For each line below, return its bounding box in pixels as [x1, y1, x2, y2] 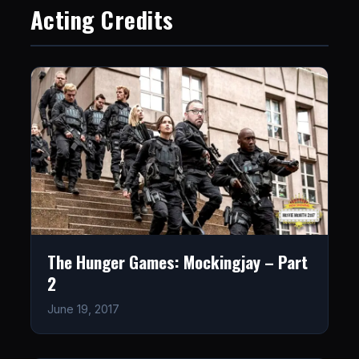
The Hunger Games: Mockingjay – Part [46, 248, 308, 274]
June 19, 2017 [46, 301, 119, 316]
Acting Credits [30, 2, 174, 37]
